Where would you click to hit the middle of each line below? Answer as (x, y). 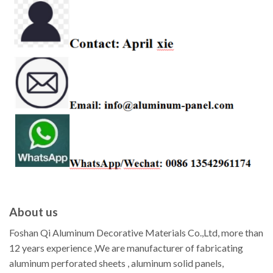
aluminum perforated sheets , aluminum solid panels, (116, 263)
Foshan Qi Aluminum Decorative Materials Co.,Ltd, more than (136, 233)
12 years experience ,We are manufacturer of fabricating (126, 248)
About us (34, 211)
